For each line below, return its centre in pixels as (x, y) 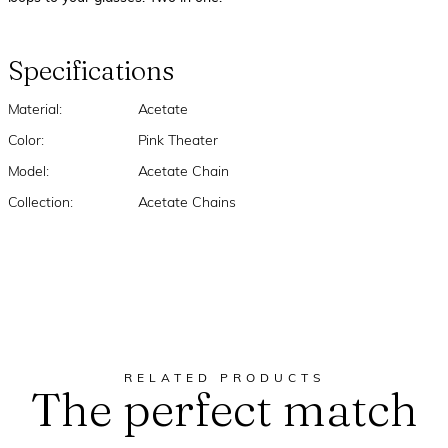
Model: (28, 172)
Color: (26, 141)
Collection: (40, 203)
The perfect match (224, 409)
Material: (35, 110)
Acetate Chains (187, 203)
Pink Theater (178, 141)
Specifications (91, 70)
